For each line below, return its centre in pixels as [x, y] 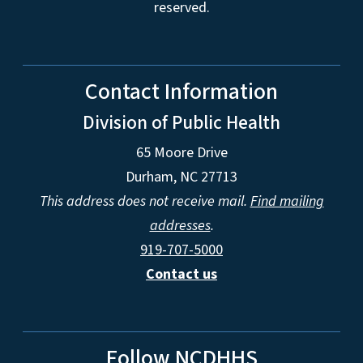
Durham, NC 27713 [181, 177]
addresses [180, 225]
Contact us [181, 274]
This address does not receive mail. [145, 201]
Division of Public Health [181, 122]
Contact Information [181, 91]
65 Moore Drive [181, 152]
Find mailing [287, 201]
